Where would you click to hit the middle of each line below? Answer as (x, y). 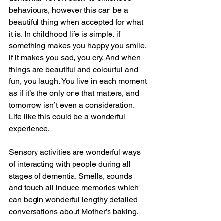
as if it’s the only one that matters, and (75, 93)
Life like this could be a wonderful (68, 117)
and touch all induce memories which (75, 188)
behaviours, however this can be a (70, 10)
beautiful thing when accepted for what (77, 22)
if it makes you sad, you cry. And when (76, 57)
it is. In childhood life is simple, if (66, 34)
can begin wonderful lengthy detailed (74, 200)
